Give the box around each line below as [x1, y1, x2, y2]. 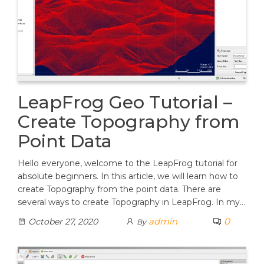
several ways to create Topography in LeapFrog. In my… [18, 197, 245, 208]
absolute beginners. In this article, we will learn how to [18, 171, 238, 182]
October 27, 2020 [26, 216, 98, 227]
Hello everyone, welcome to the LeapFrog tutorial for [18, 158, 237, 169]
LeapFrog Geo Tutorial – [18, 91, 232, 114]
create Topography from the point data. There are [18, 184, 221, 195]
